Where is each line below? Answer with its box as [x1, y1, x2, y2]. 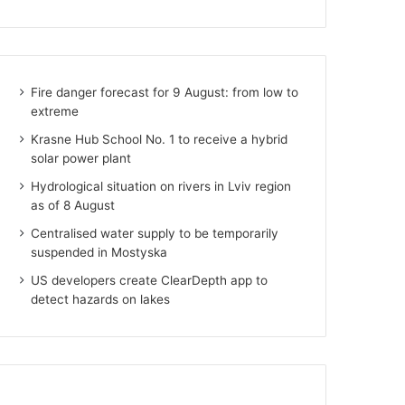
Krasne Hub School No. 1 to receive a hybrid [31, 131, 288, 146]
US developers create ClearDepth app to [31, 272, 268, 287]
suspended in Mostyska [31, 244, 168, 259]
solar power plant [31, 150, 132, 165]
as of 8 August [31, 197, 116, 212]
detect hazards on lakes [31, 291, 171, 306]
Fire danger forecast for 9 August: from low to [31, 84, 299, 99]
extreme [31, 103, 80, 118]
